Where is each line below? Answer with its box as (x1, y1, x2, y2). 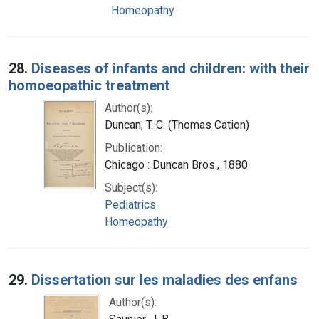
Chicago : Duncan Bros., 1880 (105, 157, 248, 172)
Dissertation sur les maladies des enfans (31, 271, 298, 288)
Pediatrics (105, 197, 156, 211)
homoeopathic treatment (9, 76, 169, 94)
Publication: (105, 140, 162, 155)
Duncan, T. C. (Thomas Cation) (105, 117, 249, 132)
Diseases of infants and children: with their (31, 59, 310, 77)
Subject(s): (105, 180, 157, 194)
